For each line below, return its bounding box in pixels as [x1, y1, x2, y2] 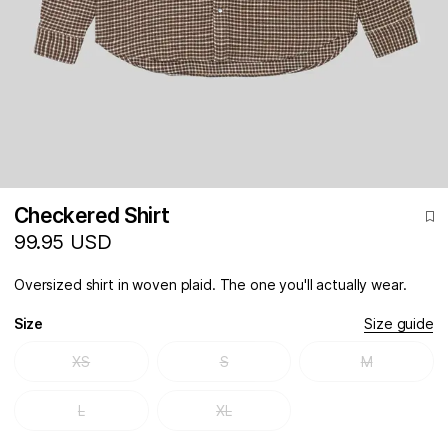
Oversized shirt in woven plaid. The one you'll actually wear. [14, 276, 407, 294]
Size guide [364, 315, 434, 333]
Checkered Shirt [14, 203, 170, 229]
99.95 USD [14, 230, 112, 255]
